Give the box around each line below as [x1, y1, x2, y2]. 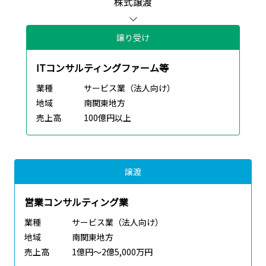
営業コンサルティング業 [24, 195, 128, 210]
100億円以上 [84, 112, 131, 124]
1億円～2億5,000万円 [72, 246, 153, 258]
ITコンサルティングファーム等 [36, 61, 169, 75]
